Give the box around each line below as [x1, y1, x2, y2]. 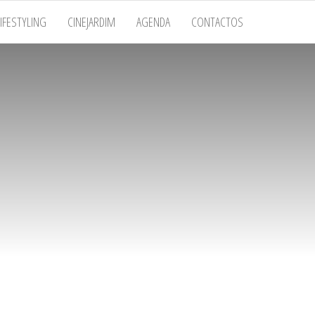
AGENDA [136, 13, 170, 30]
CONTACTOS [191, 13, 243, 30]
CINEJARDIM [67, 13, 115, 30]
